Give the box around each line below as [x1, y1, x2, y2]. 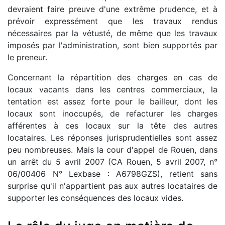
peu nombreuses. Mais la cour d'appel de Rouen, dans [8, 144, 217, 155]
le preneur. [8, 52, 47, 62]
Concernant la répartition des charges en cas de [8, 72, 217, 82]
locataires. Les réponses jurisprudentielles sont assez [8, 132, 217, 143]
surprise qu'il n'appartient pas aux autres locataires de [8, 180, 217, 191]
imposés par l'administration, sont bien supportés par [8, 40, 217, 50]
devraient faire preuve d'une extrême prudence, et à [8, 4, 217, 14]
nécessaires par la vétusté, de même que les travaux [8, 28, 217, 38]
